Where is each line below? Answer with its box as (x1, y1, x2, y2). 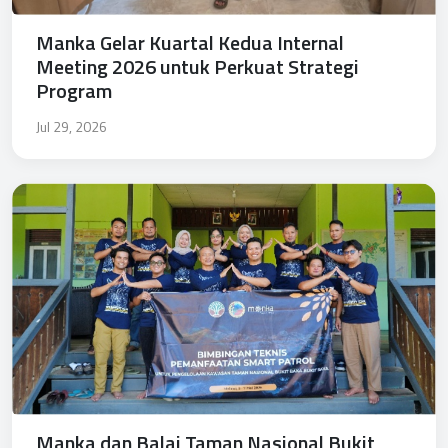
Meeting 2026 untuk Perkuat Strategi (36, 51, 359, 83)
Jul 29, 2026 (36, 116, 107, 138)
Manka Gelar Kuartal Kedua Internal (36, 27, 344, 59)
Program (36, 75, 112, 107)
